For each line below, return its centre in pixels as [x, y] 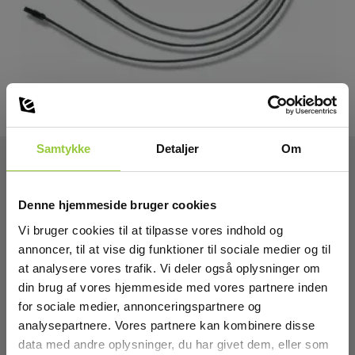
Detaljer [177, 149]
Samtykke [63, 149]
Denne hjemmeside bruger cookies [117, 205]
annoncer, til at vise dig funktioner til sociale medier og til [174, 249]
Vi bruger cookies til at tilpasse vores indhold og [151, 230]
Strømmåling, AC [86, 239]
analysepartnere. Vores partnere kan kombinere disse [167, 325]
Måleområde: [74, 280]
